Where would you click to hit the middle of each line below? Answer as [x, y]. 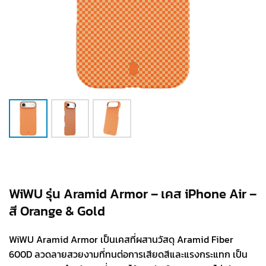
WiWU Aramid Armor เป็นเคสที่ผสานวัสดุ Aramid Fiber [121, 240]
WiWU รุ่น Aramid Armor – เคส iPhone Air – [133, 194]
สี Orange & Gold [57, 211]
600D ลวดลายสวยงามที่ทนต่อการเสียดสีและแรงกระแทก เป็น [128, 254]
